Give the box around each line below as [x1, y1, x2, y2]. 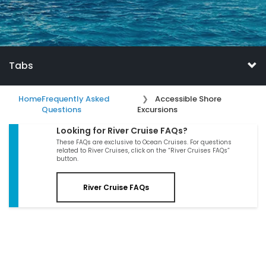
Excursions [137, 104, 178, 115]
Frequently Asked [42, 93, 109, 104]
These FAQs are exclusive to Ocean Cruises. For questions [56, 138, 232, 147]
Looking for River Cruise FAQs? [56, 125, 188, 137]
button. [56, 154, 78, 163]
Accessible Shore [154, 93, 221, 104]
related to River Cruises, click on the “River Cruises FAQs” [56, 146, 230, 155]
